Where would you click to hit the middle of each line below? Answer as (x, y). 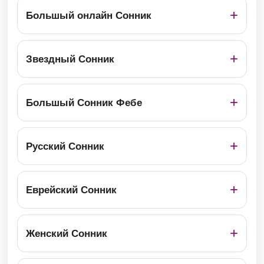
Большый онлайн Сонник (89, 15)
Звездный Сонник (70, 59)
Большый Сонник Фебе (84, 103)
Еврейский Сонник (71, 190)
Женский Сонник (67, 233)
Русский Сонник (65, 146)
